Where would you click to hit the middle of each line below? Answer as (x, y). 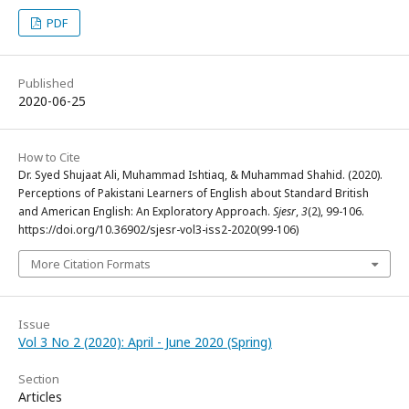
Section (39, 378)
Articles (40, 396)
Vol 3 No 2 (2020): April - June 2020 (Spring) (145, 341)
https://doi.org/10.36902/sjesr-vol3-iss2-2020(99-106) (158, 229)
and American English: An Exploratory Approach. (146, 211)
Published (46, 83)
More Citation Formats (91, 263)
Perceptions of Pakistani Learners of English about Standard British (194, 193)
